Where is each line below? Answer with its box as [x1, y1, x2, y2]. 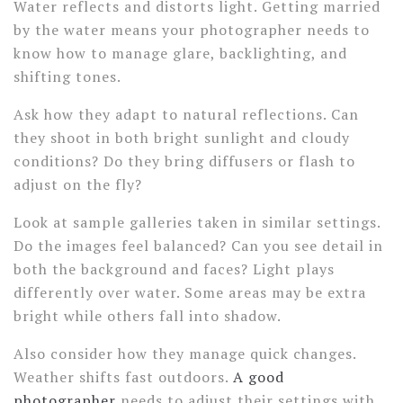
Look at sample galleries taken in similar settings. [13, 212, 381, 232]
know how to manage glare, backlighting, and [13, 43, 347, 63]
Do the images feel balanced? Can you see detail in [13, 236, 383, 255]
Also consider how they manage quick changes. [13, 344, 356, 363]
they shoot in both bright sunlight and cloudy [13, 128, 350, 148]
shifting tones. [13, 67, 121, 86]
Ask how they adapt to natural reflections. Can [13, 104, 359, 124]
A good [233, 367, 284, 387]
